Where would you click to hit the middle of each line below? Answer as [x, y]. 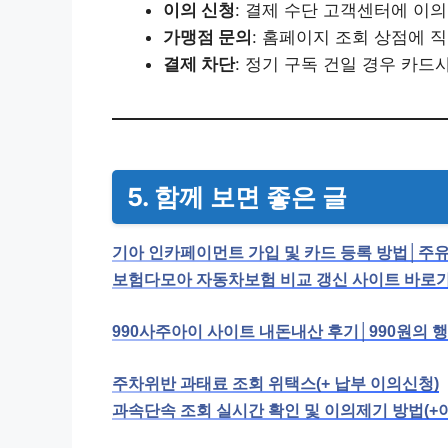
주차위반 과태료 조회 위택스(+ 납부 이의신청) [275, 384]
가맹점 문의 [207, 37]
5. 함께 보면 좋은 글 [237, 197]
